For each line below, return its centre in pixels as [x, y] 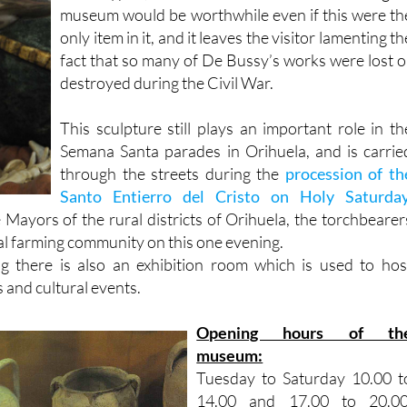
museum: [230, 321]
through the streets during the [173, 139]
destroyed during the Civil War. [167, 49]
